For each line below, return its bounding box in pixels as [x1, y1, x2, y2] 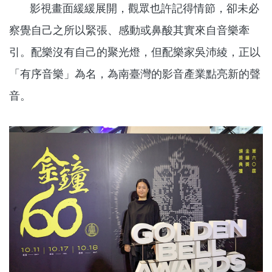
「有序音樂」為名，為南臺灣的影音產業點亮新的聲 [9, 67, 260, 80]
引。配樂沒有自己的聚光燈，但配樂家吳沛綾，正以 [9, 45, 260, 58]
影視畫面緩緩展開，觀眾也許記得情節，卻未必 [9, 1, 259, 15]
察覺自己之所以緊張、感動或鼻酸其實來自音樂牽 [9, 23, 250, 36]
